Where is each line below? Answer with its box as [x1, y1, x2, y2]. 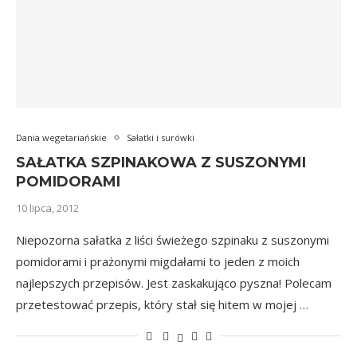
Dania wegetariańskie [16, 131, 107, 143]
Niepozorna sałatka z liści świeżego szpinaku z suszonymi [16, 232, 329, 248]
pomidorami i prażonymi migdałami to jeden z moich [16, 253, 300, 269]
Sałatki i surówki [127, 131, 194, 143]
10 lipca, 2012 [16, 201, 79, 215]
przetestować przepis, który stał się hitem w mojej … [16, 296, 308, 312]
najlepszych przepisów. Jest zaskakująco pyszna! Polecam [16, 275, 331, 291]
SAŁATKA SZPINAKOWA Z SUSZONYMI [16, 154, 306, 171]
